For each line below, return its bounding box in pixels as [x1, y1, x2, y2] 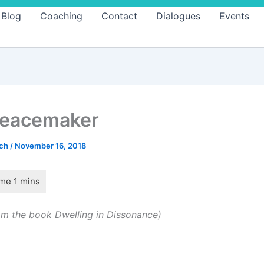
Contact [101, 10, 137, 22]
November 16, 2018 [15, 141, 86, 150]
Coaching [40, 10, 82, 22]
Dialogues [156, 10, 200, 22]
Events [219, 10, 249, 22]
